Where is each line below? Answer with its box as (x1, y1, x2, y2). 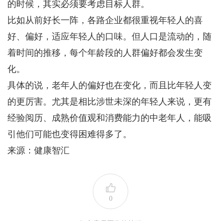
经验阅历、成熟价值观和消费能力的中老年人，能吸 (7, 113, 212, 123)
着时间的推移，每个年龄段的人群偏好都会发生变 (7, 48, 203, 58)
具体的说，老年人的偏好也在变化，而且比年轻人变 (7, 80, 212, 90)
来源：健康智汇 (7, 146, 70, 155)
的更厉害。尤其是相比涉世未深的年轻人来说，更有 (7, 97, 212, 107)
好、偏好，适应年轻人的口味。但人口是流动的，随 (7, 32, 212, 41)
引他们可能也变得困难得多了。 (7, 129, 132, 139)
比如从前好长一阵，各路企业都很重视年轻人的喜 (7, 15, 203, 25)
